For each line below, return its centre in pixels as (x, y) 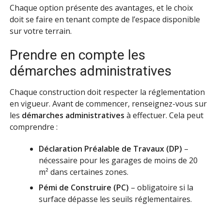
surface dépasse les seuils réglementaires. (115, 199)
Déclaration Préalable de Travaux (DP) (110, 148)
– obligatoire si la (161, 187)
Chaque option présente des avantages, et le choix (101, 8)
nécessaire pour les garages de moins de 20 (118, 160)
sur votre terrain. (41, 31)
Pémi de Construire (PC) (84, 187)
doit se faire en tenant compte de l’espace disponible (105, 20)
